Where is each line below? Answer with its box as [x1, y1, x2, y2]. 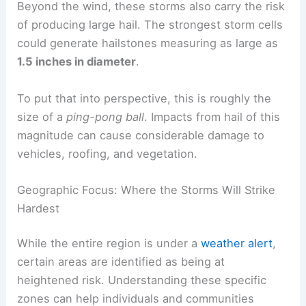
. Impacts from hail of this [144, 163, 281, 178]
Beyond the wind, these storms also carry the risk [17, 53, 286, 67]
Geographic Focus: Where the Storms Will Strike [17, 290, 276, 304]
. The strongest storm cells [137, 71, 283, 85]
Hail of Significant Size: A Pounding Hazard [17, 16, 249, 31]
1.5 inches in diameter [17, 108, 137, 122]
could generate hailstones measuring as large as [17, 89, 279, 104]
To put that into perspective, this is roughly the [17, 145, 272, 159]
